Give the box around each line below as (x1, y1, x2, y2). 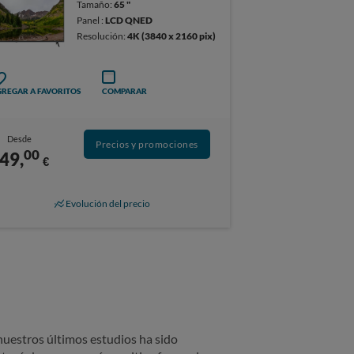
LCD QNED (104, 13, 153, 26)
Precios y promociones (96, 138, 198, 151)
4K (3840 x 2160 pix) (126, 29, 216, 42)
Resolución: (76, 29, 127, 42)
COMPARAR (102, 86, 148, 96)
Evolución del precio (65, 197, 150, 209)
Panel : (76, 13, 105, 26)
